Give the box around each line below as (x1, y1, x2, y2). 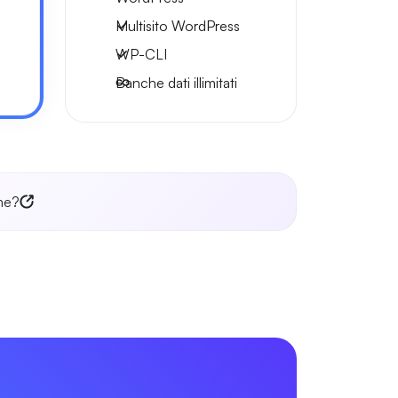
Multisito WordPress (115, 17, 240, 35)
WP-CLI (115, 45, 167, 63)
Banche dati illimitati (115, 74, 237, 92)
